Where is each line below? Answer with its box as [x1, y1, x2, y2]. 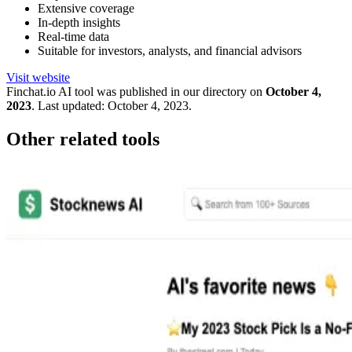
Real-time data [38, 29, 109, 43]
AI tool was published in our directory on [56, 84, 262, 98]
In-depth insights [38, 15, 120, 29]
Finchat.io [6, 84, 56, 98]
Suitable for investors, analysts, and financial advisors [38, 43, 302, 57]
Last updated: [38, 98, 104, 112]
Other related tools [6, 128, 159, 149]
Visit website [6, 70, 70, 84]
